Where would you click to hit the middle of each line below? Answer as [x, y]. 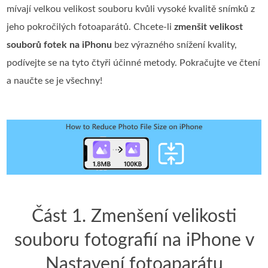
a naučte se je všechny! [55, 81]
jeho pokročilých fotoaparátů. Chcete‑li [91, 27]
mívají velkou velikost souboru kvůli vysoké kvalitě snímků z [131, 9]
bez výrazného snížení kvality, [175, 45]
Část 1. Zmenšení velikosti [134, 216]
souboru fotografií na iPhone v [134, 240]
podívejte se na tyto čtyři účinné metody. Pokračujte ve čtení [134, 63]
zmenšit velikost [209, 27]
